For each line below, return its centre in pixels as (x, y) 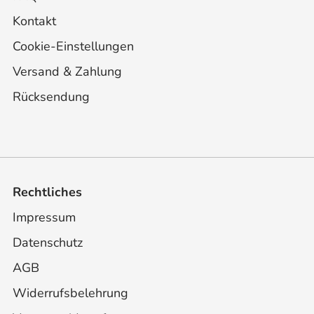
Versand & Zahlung (67, 71)
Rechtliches (47, 192)
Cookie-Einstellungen (73, 46)
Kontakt (34, 21)
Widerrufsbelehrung (70, 293)
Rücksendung (51, 96)
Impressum (44, 217)
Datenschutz (48, 242)
